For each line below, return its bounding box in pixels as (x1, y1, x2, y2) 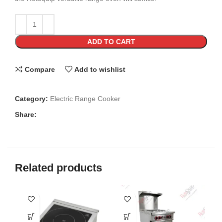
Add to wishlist (74, 65, 126, 73)
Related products (15, 162, 102, 174)
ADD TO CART (87, 38, 135, 46)
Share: (15, 111, 37, 119)
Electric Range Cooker (50, 95, 120, 103)
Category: (15, 95, 48, 103)
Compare (24, 65, 55, 73)
